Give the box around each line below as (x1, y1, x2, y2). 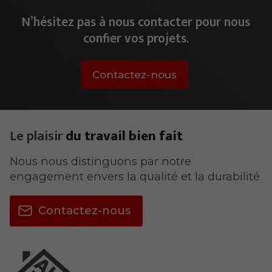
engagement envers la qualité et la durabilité (10, 169, 260, 184)
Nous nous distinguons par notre (10, 154, 191, 169)
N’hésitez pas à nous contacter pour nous (21, 12, 251, 33)
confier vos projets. (83, 28, 189, 50)
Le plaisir (10, 124, 63, 148)
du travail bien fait (63, 124, 183, 148)
